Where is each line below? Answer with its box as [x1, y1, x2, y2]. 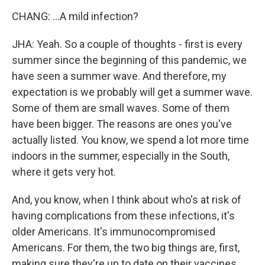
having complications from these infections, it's [12, 209, 235, 222]
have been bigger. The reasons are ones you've [12, 118, 232, 130]
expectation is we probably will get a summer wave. [12, 86, 253, 98]
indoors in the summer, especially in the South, [12, 150, 230, 162]
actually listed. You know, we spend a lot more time [12, 134, 249, 146]
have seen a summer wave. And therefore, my [12, 70, 227, 82]
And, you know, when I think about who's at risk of [12, 193, 241, 206]
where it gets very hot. [12, 166, 116, 178]
